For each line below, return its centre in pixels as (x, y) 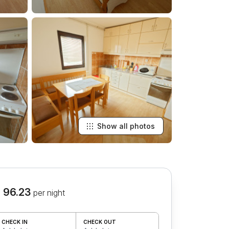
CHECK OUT (100, 222)
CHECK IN (14, 222)
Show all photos (126, 126)
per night (49, 193)
